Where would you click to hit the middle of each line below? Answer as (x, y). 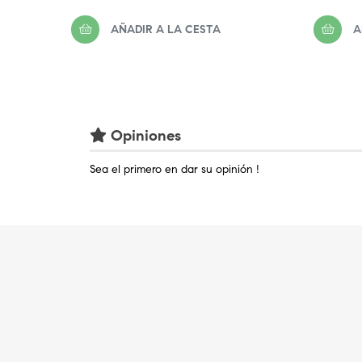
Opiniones (144, 135)
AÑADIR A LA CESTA (166, 29)
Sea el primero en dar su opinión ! (175, 170)
